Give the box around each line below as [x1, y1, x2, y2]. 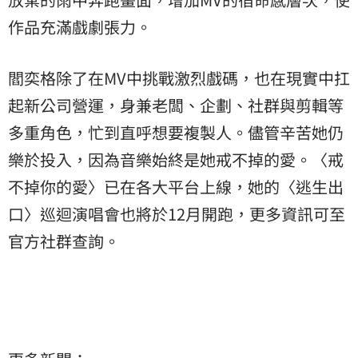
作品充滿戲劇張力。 [8, 15, 152, 39]
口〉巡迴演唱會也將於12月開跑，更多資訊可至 [8, 202, 345, 226]
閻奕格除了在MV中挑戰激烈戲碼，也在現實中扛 [8, 66, 350, 90]
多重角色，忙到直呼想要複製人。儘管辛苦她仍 [8, 121, 344, 145]
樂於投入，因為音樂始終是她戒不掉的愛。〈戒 [8, 148, 344, 172]
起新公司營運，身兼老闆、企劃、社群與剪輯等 [8, 93, 344, 117]
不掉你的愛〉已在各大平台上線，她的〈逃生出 [8, 175, 344, 199]
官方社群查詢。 [8, 229, 120, 253]
